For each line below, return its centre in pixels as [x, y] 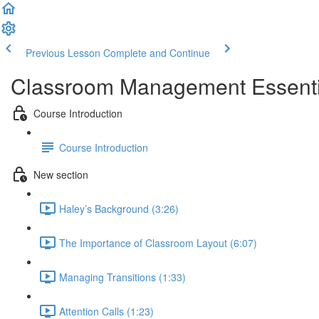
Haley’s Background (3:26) [119, 208]
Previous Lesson [63, 53]
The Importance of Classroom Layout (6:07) [158, 242]
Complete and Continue [157, 53]
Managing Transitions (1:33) [122, 277]
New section [61, 174]
